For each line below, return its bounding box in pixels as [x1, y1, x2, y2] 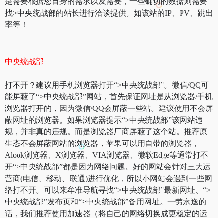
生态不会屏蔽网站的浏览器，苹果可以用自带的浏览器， [5, 139, 200, 147]
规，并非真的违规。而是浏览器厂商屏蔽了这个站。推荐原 [5, 127, 207, 136]
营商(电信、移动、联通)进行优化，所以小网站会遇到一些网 [5, 174, 212, 182]
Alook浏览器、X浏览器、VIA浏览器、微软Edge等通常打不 [5, 150, 208, 159]
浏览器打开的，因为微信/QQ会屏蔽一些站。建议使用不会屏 [5, 104, 213, 112]
